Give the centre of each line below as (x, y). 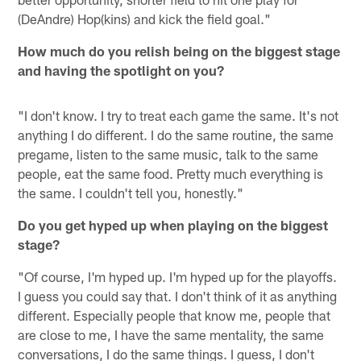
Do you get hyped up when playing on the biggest (173, 224)
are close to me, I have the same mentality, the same (171, 334)
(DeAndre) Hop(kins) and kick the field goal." (145, 18)
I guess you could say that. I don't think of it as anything (178, 295)
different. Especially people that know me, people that (174, 315)
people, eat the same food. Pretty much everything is (171, 173)
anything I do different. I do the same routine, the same (176, 134)
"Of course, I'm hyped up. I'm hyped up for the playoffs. (178, 276)
